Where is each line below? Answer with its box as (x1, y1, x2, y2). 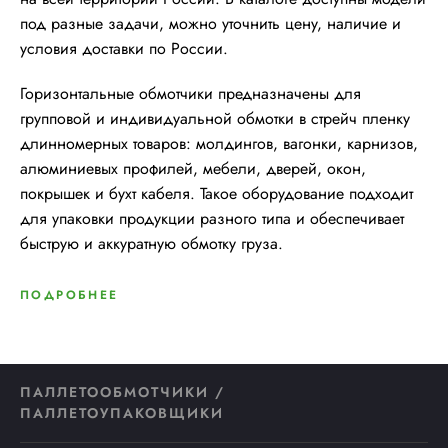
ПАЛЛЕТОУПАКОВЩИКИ (20, 403, 224, 423)
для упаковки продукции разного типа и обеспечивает (20, 207, 404, 230)
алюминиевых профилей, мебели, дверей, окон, (20, 157, 366, 180)
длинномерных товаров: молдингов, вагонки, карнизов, (20, 132, 418, 155)
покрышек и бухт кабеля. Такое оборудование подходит (20, 182, 413, 205)
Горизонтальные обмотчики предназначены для (20, 82, 361, 105)
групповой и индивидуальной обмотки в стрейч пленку (20, 107, 410, 130)
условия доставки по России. (20, 37, 228, 60)
